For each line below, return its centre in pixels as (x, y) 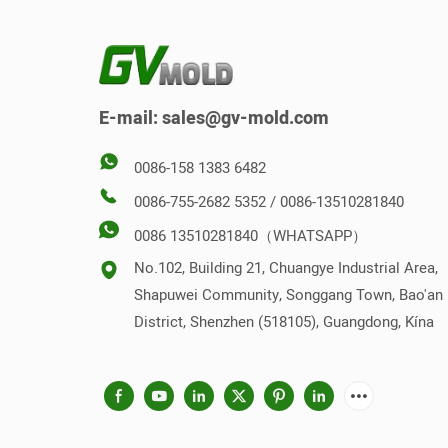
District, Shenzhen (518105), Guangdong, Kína (284, 321)
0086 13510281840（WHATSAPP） (251, 236)
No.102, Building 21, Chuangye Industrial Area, (286, 267)
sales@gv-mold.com (246, 118)
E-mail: (131, 118)
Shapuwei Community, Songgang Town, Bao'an (289, 294)
